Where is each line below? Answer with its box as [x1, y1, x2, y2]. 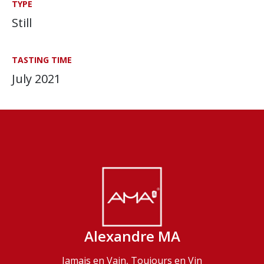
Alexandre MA [84, 226, 180, 246]
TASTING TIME [12, 54, 72, 65]
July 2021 [12, 71, 61, 87]
